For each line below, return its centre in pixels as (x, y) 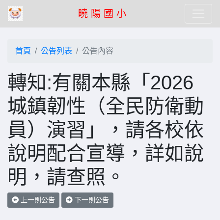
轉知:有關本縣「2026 (100, 82)
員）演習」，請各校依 (106, 130)
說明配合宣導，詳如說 (106, 153)
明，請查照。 (66, 177)
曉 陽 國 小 (102, 14)
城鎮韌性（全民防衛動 (106, 106)
